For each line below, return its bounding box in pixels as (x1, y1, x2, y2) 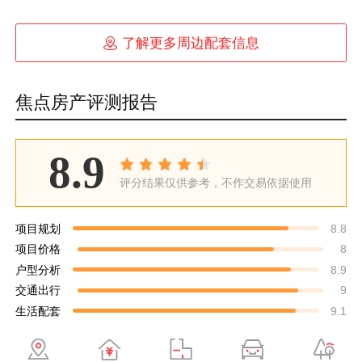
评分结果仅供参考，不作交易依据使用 (119, 175, 312, 189)
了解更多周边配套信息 (122, 35, 260, 51)
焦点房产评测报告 (15, 92, 158, 112)
